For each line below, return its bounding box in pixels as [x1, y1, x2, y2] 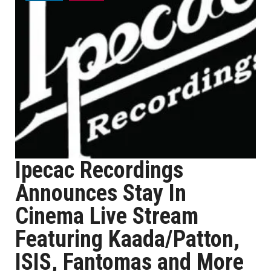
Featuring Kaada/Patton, [15, 226, 240, 252]
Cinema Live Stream [15, 203, 198, 229]
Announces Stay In [15, 180, 186, 206]
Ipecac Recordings [15, 157, 183, 183]
